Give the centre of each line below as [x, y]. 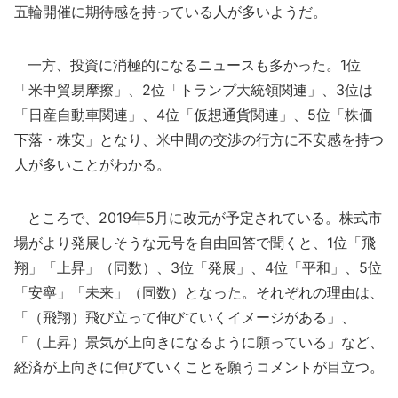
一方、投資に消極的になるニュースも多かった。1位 [187, 64]
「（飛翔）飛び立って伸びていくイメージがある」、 [185, 317]
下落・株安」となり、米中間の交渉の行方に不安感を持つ [199, 139]
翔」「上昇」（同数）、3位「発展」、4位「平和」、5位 [198, 267]
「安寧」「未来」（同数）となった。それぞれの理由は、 [199, 292]
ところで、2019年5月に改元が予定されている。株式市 [198, 217]
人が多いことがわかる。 [92, 164]
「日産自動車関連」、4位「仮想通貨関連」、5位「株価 [194, 114]
